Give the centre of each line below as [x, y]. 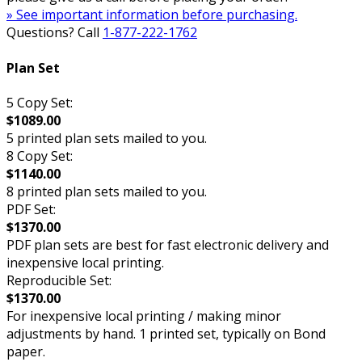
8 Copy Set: [40, 156]
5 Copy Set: [40, 102]
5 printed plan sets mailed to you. [107, 138]
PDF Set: [31, 209]
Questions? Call [55, 33]
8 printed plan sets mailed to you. [107, 191]
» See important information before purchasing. [152, 15]
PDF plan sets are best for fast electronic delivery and [168, 244]
